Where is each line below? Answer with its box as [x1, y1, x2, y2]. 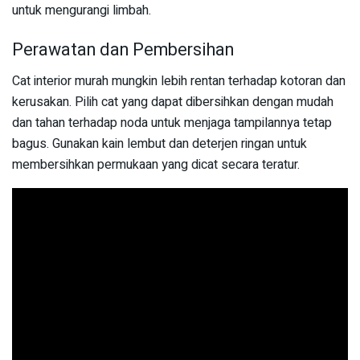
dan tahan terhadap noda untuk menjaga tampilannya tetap [12, 113, 332, 133]
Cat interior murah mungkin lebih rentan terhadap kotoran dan [12, 72, 346, 92]
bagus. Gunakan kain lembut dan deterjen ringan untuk [12, 134, 307, 154]
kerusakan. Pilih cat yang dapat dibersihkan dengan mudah [12, 92, 333, 112]
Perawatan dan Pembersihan [12, 37, 234, 63]
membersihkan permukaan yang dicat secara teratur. [12, 155, 300, 175]
